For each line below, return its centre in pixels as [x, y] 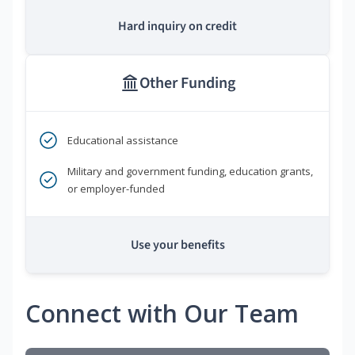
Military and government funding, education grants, [190, 171]
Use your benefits [177, 244]
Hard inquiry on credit [177, 26]
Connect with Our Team [162, 313]
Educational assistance [123, 140]
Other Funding [187, 83]
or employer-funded [116, 188]
